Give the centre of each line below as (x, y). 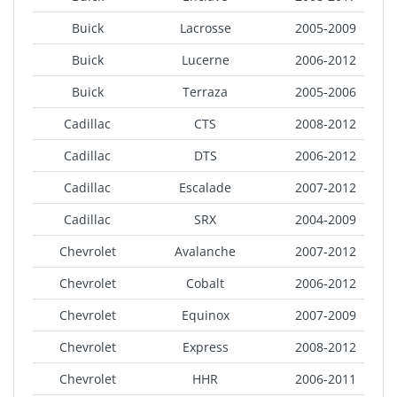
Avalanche (206, 252)
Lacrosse (205, 28)
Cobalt (206, 284)
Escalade (206, 188)
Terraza (206, 92)
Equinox (205, 315)
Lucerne (205, 60)
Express (205, 347)
